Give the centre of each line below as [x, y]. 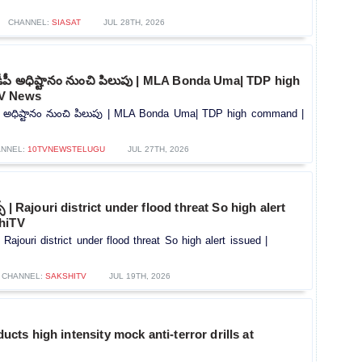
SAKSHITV [66, 276]
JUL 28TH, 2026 [134, 23]
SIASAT [66, 23]
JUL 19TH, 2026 [140, 276]
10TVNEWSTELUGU [66, 149]
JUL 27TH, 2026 [158, 149]
